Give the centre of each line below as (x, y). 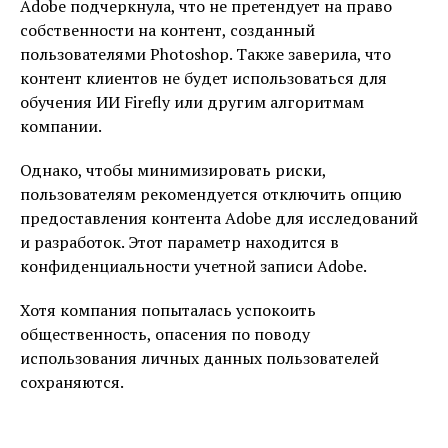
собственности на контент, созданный (167, 30)
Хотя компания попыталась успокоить (168, 310)
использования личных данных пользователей (199, 358)
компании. (61, 126)
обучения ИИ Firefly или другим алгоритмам (192, 102)
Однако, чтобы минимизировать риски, (173, 170)
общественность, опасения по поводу (165, 334)
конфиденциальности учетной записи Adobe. (193, 266)
